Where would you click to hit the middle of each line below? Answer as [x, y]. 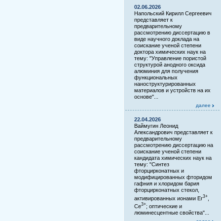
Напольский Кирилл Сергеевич [173, 13]
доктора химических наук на [170, 52]
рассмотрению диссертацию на [174, 145]
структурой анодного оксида [170, 65]
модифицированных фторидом [173, 177]
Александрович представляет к [173, 132]
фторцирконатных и [159, 171]
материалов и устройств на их [172, 90]
